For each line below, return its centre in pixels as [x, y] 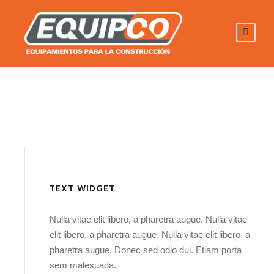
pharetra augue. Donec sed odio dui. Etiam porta [146, 250]
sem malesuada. [83, 265]
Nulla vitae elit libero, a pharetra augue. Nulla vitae [148, 219]
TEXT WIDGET [82, 189]
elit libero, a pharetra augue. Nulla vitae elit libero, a [150, 234]
